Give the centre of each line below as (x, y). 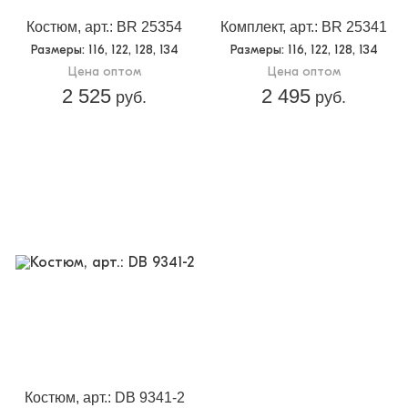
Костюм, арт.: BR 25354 (104, 26)
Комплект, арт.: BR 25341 (304, 26)
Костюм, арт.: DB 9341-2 (104, 397)
